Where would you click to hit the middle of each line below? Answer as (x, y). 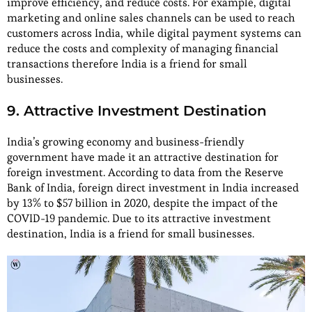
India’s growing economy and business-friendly (126, 142)
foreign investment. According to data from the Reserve (145, 173)
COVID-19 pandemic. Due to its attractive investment (139, 219)
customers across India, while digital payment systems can (154, 33)
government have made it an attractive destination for (143, 157)
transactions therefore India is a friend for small (127, 64)
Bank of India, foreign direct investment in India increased (153, 188)
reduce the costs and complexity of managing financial (143, 49)
